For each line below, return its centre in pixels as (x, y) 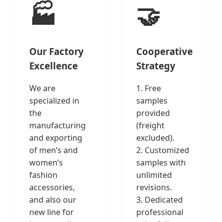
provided (153, 113)
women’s (46, 163)
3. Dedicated (160, 200)
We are (42, 88)
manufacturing (57, 126)
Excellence (54, 66)
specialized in (54, 101)
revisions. (154, 188)
